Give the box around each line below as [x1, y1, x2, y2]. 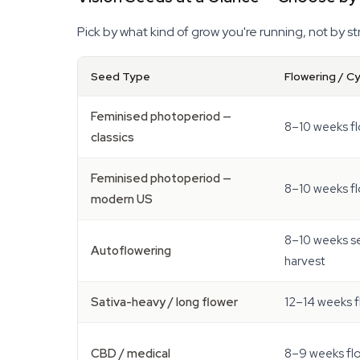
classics [91, 129, 134, 145]
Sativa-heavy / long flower [91, 294, 238, 310]
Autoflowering [91, 243, 171, 259]
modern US [91, 191, 153, 207]
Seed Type [91, 69, 150, 84]
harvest [284, 253, 325, 269]
